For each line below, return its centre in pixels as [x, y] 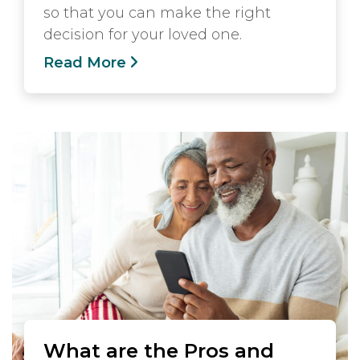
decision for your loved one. [143, 35]
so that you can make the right [157, 13]
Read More [85, 63]
